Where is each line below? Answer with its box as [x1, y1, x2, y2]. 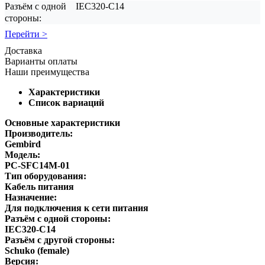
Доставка [5, 45, 42, 56]
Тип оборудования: [5, 170, 86, 181]
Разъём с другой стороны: [5, 234, 115, 245]
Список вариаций [28, 97, 104, 108]
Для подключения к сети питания [5, 202, 148, 213]
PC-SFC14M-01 [5, 160, 70, 170]
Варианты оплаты [5, 56, 77, 66]
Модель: [5, 149, 40, 160]
